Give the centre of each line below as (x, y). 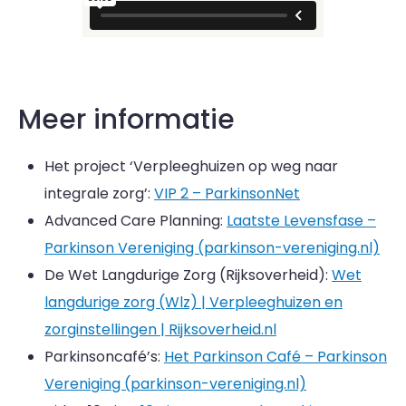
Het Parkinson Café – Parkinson (275, 357)
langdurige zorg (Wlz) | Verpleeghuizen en (193, 302)
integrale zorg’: (99, 193)
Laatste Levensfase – (301, 221)
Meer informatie (126, 120)
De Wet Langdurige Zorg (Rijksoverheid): (188, 275)
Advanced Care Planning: (135, 221)
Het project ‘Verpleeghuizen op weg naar (191, 166)
